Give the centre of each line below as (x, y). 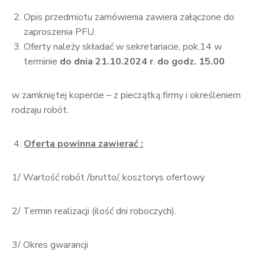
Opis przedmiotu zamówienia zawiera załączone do (129, 17)
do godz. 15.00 (191, 62)
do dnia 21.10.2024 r (106, 62)
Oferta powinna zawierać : (83, 144)
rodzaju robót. (40, 110)
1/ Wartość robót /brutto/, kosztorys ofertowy (108, 177)
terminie (42, 62)
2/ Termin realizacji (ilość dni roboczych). (94, 211)
